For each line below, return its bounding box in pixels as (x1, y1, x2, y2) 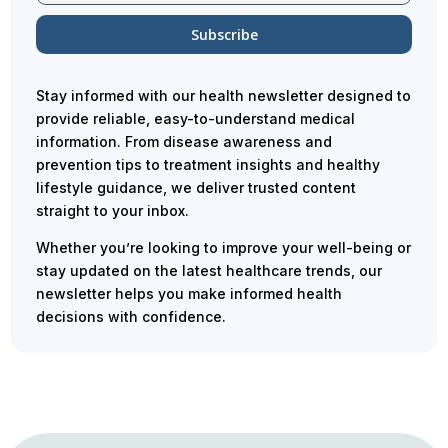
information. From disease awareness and (36, 132, 333, 150)
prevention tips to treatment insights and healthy (36, 155, 381, 173)
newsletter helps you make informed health (36, 284, 343, 302)
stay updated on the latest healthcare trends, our (36, 261, 383, 279)
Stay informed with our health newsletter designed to (36, 86, 412, 104)
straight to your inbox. (36, 201, 190, 219)
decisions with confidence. (36, 307, 227, 325)
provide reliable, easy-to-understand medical (36, 109, 356, 127)
